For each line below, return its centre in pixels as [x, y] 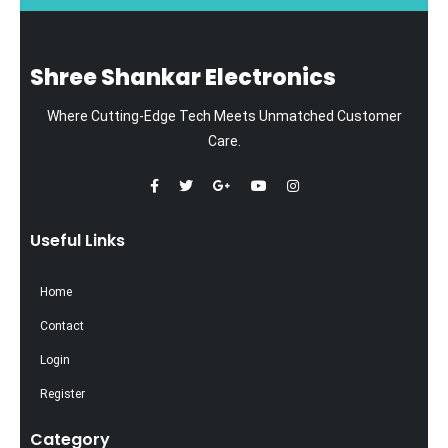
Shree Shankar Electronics [183, 77]
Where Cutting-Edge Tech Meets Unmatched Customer [224, 115]
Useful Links [77, 240]
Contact [62, 325]
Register [62, 393]
